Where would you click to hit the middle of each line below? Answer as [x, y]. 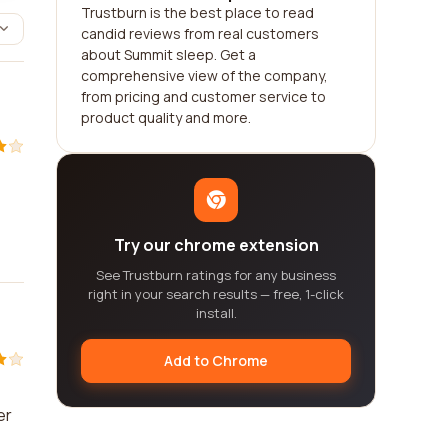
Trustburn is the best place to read [197, 12]
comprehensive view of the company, [204, 75]
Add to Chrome [216, 360]
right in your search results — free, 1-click [216, 294]
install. [216, 313]
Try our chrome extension [216, 245]
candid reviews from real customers [200, 33]
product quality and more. [166, 117]
